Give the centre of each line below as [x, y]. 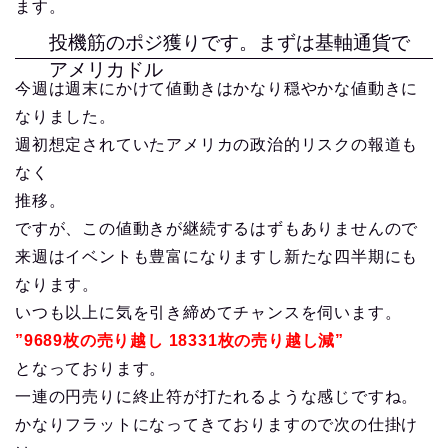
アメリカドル [105, 70]
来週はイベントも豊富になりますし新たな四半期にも [217, 257]
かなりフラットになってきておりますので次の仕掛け [217, 425]
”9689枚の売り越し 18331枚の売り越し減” [179, 341]
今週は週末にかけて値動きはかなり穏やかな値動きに [217, 89]
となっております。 [91, 369]
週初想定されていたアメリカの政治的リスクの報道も [217, 145]
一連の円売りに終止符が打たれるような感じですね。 [217, 397]
